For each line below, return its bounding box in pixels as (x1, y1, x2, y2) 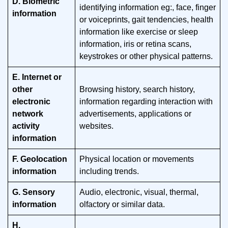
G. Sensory (12, 188, 55, 196)
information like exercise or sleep (79, 27, 198, 36)
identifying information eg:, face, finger (79, 3, 216, 12)
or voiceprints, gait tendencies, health (79, 15, 213, 24)
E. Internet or (12, 73, 62, 81)
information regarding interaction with (79, 97, 213, 106)
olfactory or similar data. (79, 200, 165, 209)
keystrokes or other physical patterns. (79, 52, 213, 61)
